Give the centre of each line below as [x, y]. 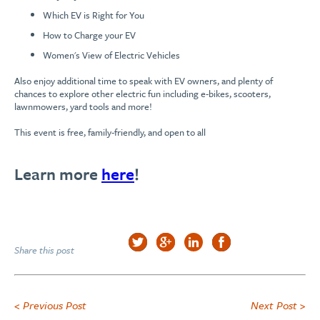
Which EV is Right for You [94, 15]
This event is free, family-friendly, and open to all [110, 132]
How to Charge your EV [89, 35]
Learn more [58, 174]
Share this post [44, 250]
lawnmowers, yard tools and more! [83, 106]
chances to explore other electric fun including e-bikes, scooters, [142, 94]
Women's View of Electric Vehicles [111, 55]
